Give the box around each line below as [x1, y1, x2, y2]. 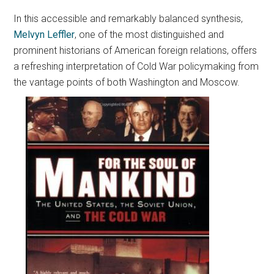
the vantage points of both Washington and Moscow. [13, 76, 240, 88]
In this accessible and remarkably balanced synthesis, [13, 13, 243, 24]
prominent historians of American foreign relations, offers [13, 45, 257, 56]
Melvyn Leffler [13, 29, 75, 40]
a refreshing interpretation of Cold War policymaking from [13, 61, 259, 72]
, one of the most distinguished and [75, 29, 224, 40]
